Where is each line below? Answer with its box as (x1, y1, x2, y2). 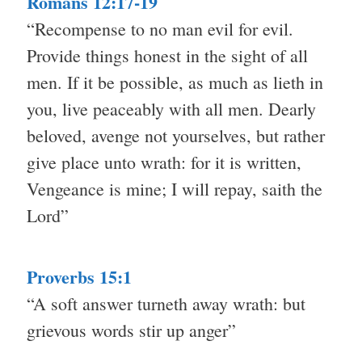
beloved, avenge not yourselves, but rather (27, 124, 325, 148)
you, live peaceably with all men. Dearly (27, 97, 316, 121)
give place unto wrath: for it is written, (27, 150, 301, 175)
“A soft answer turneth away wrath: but (27, 292, 305, 316)
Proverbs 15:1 (27, 263, 132, 291)
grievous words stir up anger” (27, 318, 236, 343)
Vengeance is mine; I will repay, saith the (27, 177, 322, 201)
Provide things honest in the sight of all (27, 44, 308, 68)
